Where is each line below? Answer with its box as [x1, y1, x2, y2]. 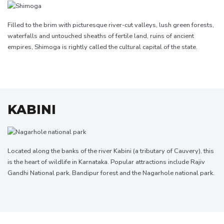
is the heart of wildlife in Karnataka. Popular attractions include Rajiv [7, 157, 205, 167]
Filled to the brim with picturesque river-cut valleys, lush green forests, [7, 20, 214, 29]
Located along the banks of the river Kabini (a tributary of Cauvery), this [7, 146, 214, 156]
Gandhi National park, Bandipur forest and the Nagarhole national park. [7, 168, 214, 178]
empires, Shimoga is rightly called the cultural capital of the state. [7, 42, 197, 51]
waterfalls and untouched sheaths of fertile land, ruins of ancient [7, 31, 194, 40]
